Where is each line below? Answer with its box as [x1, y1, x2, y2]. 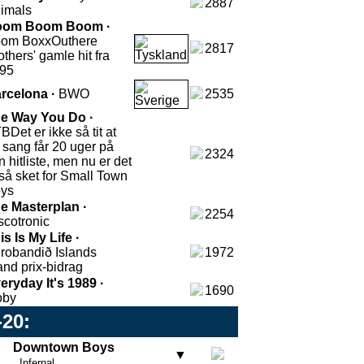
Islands [55, 245, 97, 259]
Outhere [51, 34, 97, 48]
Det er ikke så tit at [11, 125, 116, 139]
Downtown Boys [13, 340, 115, 354]
